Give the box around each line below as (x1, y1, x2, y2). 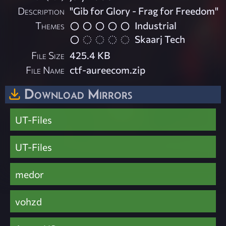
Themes (35, 19, 65, 32)
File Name (26, 63, 65, 76)
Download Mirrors (24, 85, 132, 102)
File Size (31, 48, 65, 61)
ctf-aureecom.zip (70, 63, 146, 76)
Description (18, 5, 65, 17)
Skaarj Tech (135, 32, 186, 45)
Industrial (135, 19, 177, 32)
